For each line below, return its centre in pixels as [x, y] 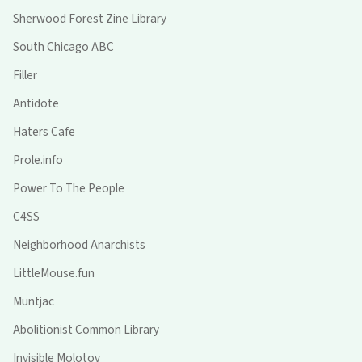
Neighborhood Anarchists [79, 245]
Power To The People [69, 189]
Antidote [36, 104]
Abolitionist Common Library [86, 330]
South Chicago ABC [63, 47]
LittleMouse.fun [54, 274]
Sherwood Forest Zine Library [90, 19]
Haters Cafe [44, 132]
